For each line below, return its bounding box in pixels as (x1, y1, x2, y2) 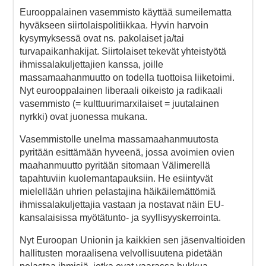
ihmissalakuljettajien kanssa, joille (20, 59, 163, 69)
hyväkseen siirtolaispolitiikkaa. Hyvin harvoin (20, 20, 208, 30)
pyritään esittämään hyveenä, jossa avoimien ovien (20, 147, 235, 157)
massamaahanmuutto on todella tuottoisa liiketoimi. (20, 72, 235, 83)
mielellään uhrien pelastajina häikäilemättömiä (20, 186, 216, 197)
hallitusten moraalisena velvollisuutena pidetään (20, 248, 223, 258)
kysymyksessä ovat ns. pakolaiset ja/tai (20, 33, 184, 43)
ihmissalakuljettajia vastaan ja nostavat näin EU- (20, 199, 224, 210)
